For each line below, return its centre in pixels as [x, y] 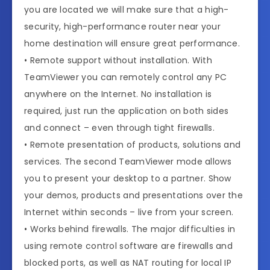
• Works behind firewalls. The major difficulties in [130, 229]
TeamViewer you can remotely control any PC [126, 77]
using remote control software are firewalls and [129, 246]
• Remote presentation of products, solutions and [133, 145]
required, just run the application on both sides [127, 111]
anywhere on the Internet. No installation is [118, 94]
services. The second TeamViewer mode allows [128, 162]
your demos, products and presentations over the [134, 196]
